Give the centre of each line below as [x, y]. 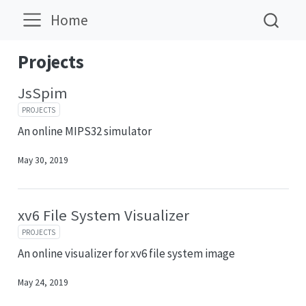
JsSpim [42, 93]
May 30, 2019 [43, 161]
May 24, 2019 [43, 283]
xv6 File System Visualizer [103, 215]
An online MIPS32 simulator [84, 131]
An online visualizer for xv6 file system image [126, 254]
